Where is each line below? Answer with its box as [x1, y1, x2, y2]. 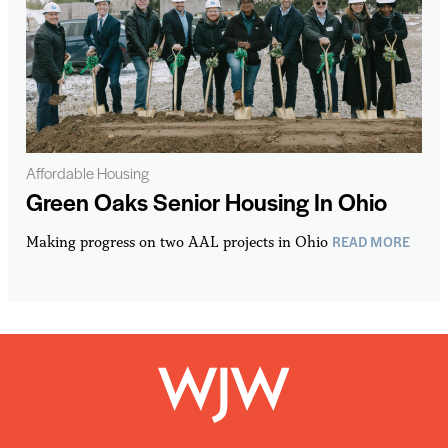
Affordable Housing [25, 161, 149, 183]
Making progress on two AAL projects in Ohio [25, 231, 332, 251]
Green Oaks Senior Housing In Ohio [25, 184, 387, 218]
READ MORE [331, 230, 410, 251]
